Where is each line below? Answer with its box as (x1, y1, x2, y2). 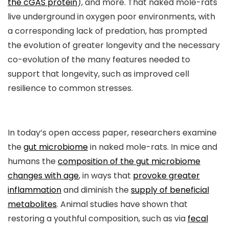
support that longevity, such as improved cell (8, 68, 189, 80)
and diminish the (61, 184, 131, 196)
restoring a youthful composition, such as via (8, 213, 188, 225)
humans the (8, 155, 58, 168)
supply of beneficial (131, 184, 209, 196)
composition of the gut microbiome (58, 155, 200, 168)
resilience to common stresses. (8, 82, 133, 95)
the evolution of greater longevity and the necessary (8, 39, 220, 52)
